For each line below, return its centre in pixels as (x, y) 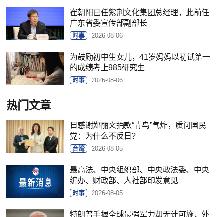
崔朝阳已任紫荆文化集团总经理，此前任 (140, 12)
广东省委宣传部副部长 (109, 23)
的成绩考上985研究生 (108, 67)
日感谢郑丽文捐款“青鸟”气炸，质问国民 (138, 125)
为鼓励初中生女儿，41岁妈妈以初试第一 (140, 57)
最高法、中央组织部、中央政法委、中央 (140, 170)
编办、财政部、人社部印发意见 (124, 180)
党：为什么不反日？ (105, 136)
